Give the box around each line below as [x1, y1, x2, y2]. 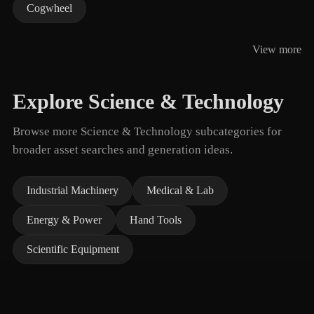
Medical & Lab [146, 184, 214, 196]
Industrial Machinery [27, 184, 118, 196]
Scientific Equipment [27, 243, 119, 255]
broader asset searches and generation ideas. [13, 143, 233, 156]
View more [252, 43, 301, 55]
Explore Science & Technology [13, 90, 284, 114]
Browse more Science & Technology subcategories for [13, 125, 282, 138]
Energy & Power [27, 214, 102, 226]
